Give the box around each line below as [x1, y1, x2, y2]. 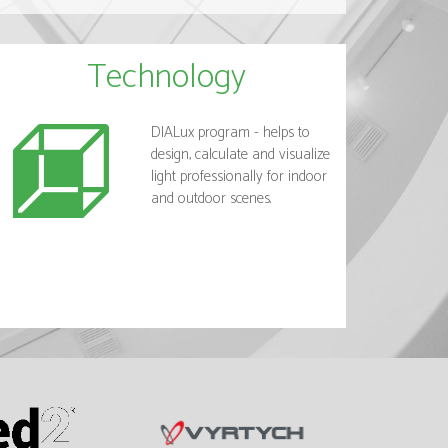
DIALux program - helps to [151, 119, 310, 145]
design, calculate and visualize [151, 141, 330, 167]
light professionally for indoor [151, 163, 327, 189]
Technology [86, 49, 246, 105]
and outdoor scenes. [151, 185, 271, 211]
